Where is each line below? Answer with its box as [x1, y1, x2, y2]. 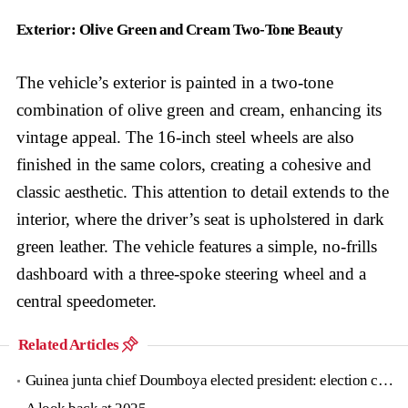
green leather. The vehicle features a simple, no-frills [16, 237, 377, 257]
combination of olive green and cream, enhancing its [16, 100, 382, 120]
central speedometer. [16, 291, 157, 311]
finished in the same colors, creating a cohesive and [16, 155, 372, 175]
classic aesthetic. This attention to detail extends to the [16, 182, 389, 202]
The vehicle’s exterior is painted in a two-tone [16, 73, 333, 93]
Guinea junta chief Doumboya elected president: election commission [25, 372, 378, 390]
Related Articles [18, 336, 123, 354]
